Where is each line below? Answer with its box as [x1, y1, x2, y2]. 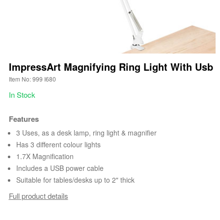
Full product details [8, 190, 68, 201]
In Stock [8, 89, 35, 100]
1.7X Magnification [16, 151, 74, 162]
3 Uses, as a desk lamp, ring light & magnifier [16, 128, 157, 138]
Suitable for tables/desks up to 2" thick [16, 175, 135, 185]
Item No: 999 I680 [8, 75, 56, 83]
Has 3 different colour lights [16, 139, 101, 150]
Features [8, 113, 39, 125]
